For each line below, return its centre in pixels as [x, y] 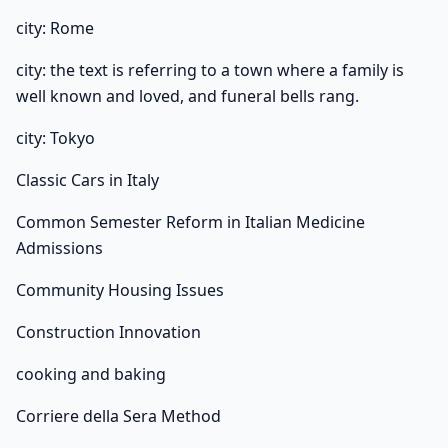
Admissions [59, 248]
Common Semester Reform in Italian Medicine [190, 222]
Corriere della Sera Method [118, 416]
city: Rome [55, 28]
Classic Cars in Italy [87, 180]
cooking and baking [91, 374]
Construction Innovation [108, 332]
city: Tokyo [55, 138]
